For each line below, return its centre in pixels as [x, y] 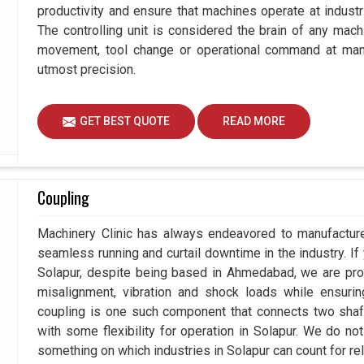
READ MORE [254, 121]
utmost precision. [87, 70]
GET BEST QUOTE [125, 121]
